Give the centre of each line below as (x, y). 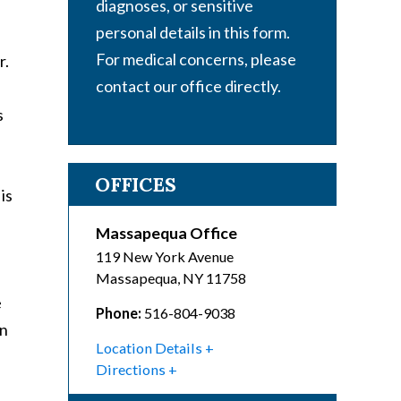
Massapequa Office (166, 233)
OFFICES (136, 185)
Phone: (119, 313)
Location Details (149, 348)
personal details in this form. (193, 33)
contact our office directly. (188, 86)
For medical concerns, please (196, 60)
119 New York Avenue (165, 257)
